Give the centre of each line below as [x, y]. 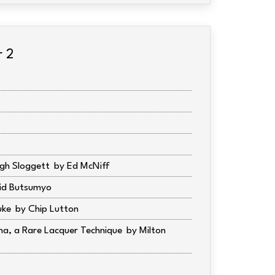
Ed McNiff [88, 166]
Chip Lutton [53, 209]
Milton [153, 231]
